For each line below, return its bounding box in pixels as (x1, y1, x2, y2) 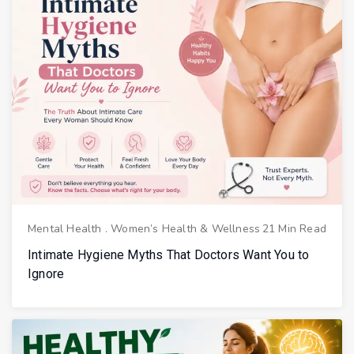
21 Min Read (262, 221, 326, 237)
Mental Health (28, 221, 102, 237)
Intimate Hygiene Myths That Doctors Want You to (28, 247, 310, 263)
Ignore (28, 266, 65, 282)
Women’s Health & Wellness (111, 221, 261, 237)
